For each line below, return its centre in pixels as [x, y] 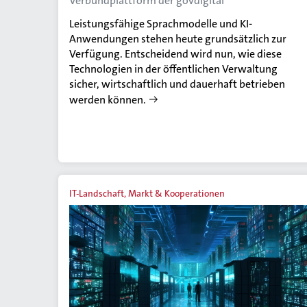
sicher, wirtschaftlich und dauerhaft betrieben [177, 84]
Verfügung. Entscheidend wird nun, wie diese [175, 53]
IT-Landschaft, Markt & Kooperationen [147, 193]
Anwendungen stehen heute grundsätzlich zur [178, 38]
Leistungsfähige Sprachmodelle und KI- [161, 23]
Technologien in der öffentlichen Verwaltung [173, 69]
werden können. [108, 99]
